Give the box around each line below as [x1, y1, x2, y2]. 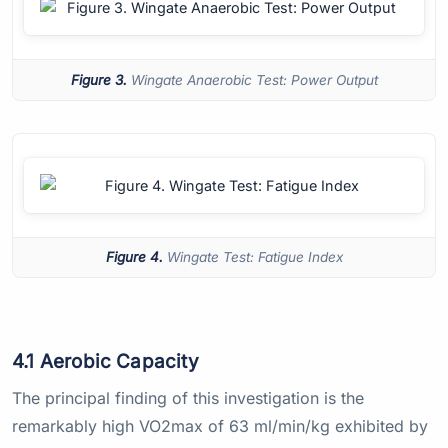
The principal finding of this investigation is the [12, 388, 364, 409]
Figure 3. [70, 71, 127, 88]
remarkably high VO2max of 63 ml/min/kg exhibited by [12, 416, 428, 437]
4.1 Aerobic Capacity [12, 350, 199, 374]
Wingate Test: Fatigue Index [162, 249, 343, 266]
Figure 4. [105, 249, 163, 266]
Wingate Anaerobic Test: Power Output [126, 71, 378, 88]
